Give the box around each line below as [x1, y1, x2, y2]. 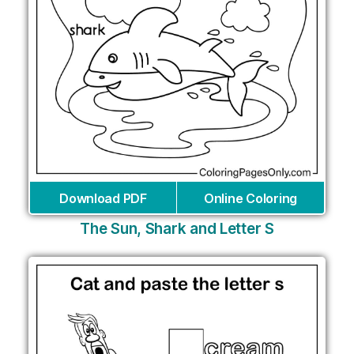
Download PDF [59, 190, 147, 206]
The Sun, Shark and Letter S [80, 219, 274, 238]
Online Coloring [204, 190, 297, 206]
